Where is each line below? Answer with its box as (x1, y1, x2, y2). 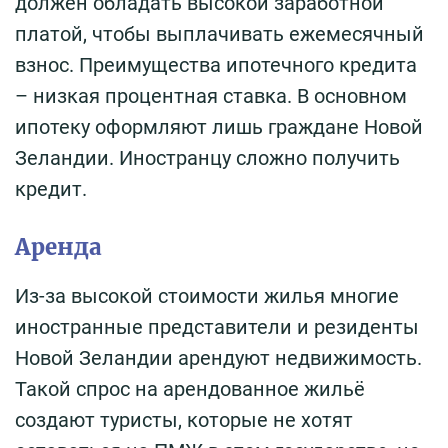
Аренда (15, 233, 102, 262)
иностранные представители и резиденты (15, 315, 419, 340)
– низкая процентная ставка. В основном (15, 84, 407, 109)
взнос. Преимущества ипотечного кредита (15, 53, 417, 78)
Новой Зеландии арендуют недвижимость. (15, 346, 422, 371)
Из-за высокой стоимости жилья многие (15, 284, 399, 309)
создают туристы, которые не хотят (15, 408, 353, 433)
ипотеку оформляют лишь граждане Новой (15, 115, 423, 140)
